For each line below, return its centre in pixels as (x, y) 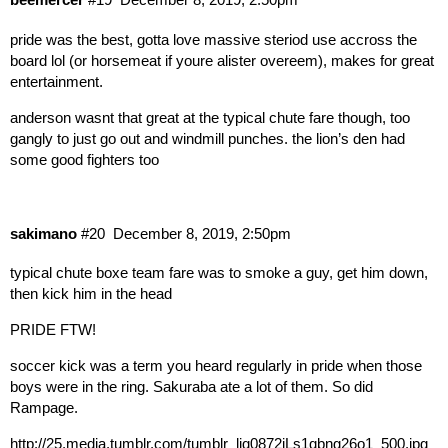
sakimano (43, 233)
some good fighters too (84, 160)
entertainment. (56, 82)
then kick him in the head (91, 294)
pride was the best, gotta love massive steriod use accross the (213, 40)
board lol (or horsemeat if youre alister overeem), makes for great (222, 61)
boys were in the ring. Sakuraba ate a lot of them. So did (191, 387)
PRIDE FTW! (53, 330)
